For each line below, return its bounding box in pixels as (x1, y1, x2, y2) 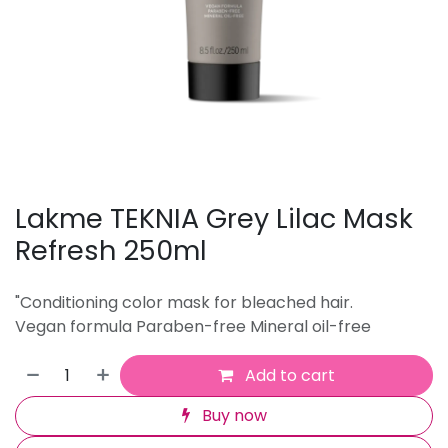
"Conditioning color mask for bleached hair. (15, 291, 353, 315)
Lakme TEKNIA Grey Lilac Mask (15, 200, 413, 238)
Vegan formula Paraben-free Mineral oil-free (15, 315, 371, 339)
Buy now (197, 403, 267, 427)
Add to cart (241, 363, 336, 387)
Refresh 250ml (15, 232, 207, 270)
